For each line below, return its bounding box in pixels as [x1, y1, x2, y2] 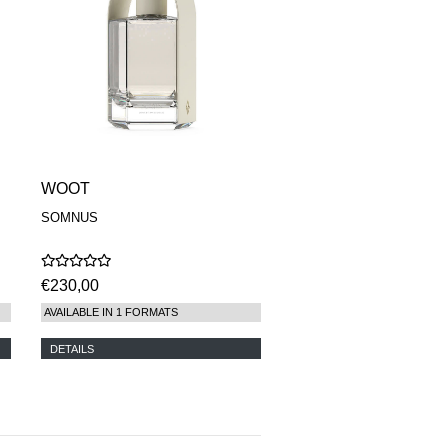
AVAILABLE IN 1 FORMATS [44, 306, 178, 319]
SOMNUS [41, 210, 98, 226]
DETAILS [50, 342, 94, 355]
